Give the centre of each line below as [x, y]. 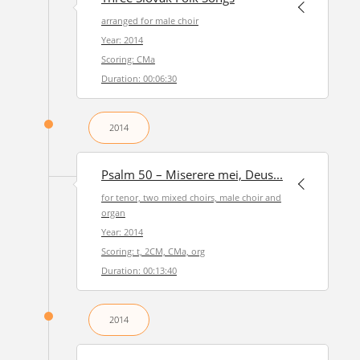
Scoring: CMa [128, 59]
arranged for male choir [149, 20]
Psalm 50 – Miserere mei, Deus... [192, 175]
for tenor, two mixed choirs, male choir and [191, 197]
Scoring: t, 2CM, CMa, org [153, 251]
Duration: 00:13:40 [139, 270]
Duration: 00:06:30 [139, 78]
